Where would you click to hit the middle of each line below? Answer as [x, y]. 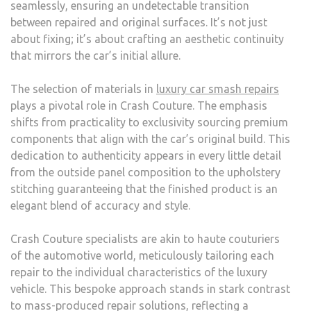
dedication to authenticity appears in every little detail [146, 156]
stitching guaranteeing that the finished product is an [144, 189]
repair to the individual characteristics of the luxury [139, 272]
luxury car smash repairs [218, 89]
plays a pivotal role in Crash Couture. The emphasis [139, 106]
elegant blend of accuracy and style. [100, 206]
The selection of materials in [83, 89]
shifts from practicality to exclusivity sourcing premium [149, 123]
